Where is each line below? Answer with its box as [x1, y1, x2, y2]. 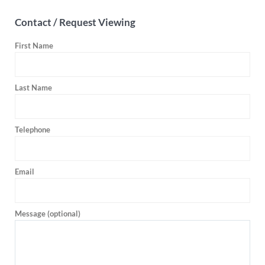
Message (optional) [15, 209, 80, 218]
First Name [15, 41, 53, 50]
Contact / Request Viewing [15, 16, 135, 28]
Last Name [15, 83, 52, 92]
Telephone [15, 125, 50, 134]
